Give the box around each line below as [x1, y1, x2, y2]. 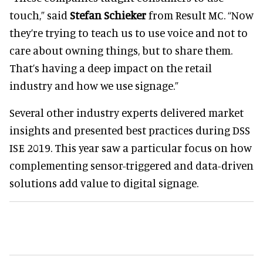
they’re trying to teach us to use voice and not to [9, 25, 248, 39]
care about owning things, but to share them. [9, 43, 232, 57]
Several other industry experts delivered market [9, 105, 244, 119]
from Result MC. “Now [146, 8, 254, 22]
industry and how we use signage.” [9, 78, 178, 92]
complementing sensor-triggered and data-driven [9, 158, 254, 172]
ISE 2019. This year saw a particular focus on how [9, 140, 252, 154]
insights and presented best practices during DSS [9, 123, 250, 137]
